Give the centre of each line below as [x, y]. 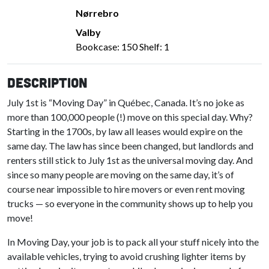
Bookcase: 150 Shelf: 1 [122, 47]
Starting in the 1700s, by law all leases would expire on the [125, 131]
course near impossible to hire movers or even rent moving [126, 189]
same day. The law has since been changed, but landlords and [130, 146]
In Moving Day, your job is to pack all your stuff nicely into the [133, 242]
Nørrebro [97, 13]
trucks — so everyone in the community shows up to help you [130, 204]
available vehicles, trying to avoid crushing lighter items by [126, 256]
